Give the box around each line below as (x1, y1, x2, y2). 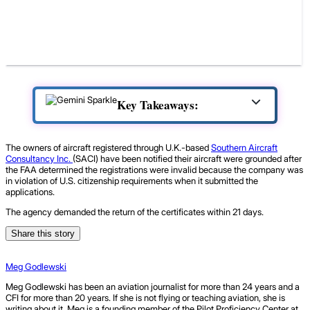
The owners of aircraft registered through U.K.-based (6, 141, 211, 153)
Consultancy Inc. (6, 152, 73, 164)
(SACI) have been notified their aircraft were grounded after (73, 152, 302, 164)
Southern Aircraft (211, 141, 277, 153)
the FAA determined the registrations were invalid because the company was (6, 163, 303, 175)
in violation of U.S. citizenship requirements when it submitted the (6, 174, 258, 186)
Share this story (11, 228, 75, 239)
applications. (6, 185, 55, 197)
